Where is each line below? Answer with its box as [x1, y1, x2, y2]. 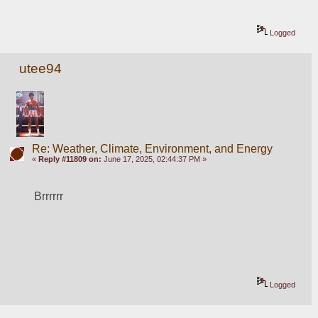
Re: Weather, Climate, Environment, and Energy [31, 142, 273, 155]
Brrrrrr [34, 190, 64, 202]
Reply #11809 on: [38, 154, 102, 163]
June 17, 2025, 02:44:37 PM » [101, 154, 207, 163]
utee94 [19, 60, 62, 76]
